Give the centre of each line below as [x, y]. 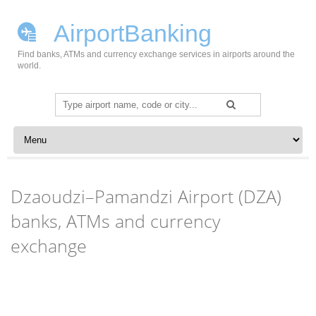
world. [29, 66]
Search [71, 101]
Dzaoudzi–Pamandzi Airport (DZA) [146, 196]
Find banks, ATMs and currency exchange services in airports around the [156, 54]
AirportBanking [130, 33]
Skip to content [43, 131]
